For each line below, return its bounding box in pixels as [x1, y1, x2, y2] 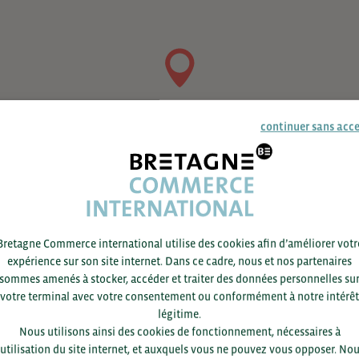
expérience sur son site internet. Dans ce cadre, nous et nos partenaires [7, 255, 352, 268]
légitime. [158, 307, 201, 321]
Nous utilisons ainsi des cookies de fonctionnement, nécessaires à [18, 325, 341, 338]
